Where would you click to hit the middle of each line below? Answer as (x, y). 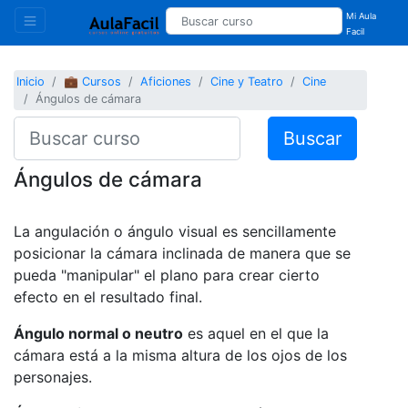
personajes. (53, 377)
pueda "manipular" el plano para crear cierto (167, 275)
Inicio (31, 82)
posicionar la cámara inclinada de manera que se (182, 253)
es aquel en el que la (256, 333)
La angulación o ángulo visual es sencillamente (175, 231)
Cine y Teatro (247, 82)
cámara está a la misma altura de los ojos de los (180, 355)
